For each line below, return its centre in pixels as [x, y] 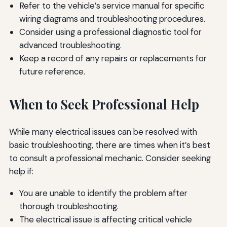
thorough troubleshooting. [69, 206]
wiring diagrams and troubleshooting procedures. [112, 19]
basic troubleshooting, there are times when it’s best [109, 145]
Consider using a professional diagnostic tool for [110, 32]
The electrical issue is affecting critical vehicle [105, 219]
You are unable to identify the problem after [103, 193]
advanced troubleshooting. [70, 45]
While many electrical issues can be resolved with [103, 131]
